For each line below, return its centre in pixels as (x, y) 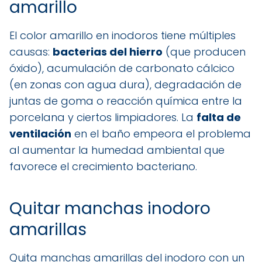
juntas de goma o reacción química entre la (126, 101)
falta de (219, 117)
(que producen (204, 51)
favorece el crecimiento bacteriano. (103, 166)
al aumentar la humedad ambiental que (117, 150)
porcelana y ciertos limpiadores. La (103, 117)
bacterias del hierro (108, 51)
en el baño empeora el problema (161, 133)
